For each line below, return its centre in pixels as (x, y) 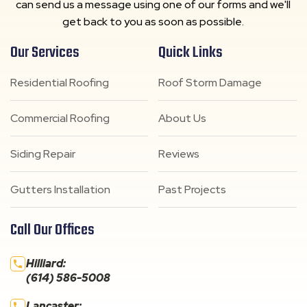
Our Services (45, 53)
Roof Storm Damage (210, 83)
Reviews (179, 154)
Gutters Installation (60, 190)
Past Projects (193, 190)
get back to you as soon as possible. (153, 22)
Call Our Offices (52, 231)
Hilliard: (46, 264)
